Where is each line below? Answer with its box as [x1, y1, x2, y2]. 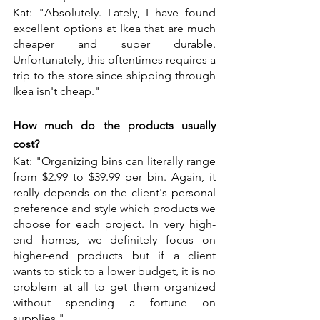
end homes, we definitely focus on [13, 232, 216, 246]
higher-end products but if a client [13, 248, 216, 262]
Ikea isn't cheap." [13, 84, 100, 98]
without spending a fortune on [13, 295, 216, 309]
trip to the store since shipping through [13, 68, 216, 82]
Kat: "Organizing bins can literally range [13, 154, 216, 168]
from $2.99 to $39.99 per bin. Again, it [13, 169, 216, 184]
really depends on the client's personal [13, 185, 216, 199]
